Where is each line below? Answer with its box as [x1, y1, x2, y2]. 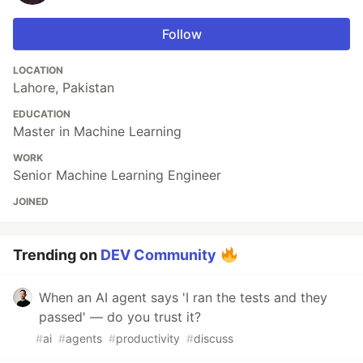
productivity [116, 331, 180, 345]
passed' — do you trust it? [39, 308, 201, 325]
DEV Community [100, 246, 216, 263]
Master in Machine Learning [13, 122, 181, 139]
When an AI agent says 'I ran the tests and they [39, 288, 327, 305]
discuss [194, 331, 233, 345]
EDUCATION [13, 107, 70, 120]
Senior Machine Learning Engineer [13, 166, 221, 183]
